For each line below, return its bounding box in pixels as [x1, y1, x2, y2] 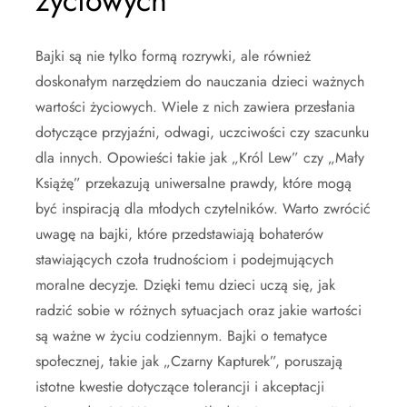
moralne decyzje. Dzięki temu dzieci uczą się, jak [35, 273, 335, 295]
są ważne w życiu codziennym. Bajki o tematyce [35, 324, 327, 346]
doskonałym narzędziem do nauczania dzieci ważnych [35, 70, 364, 92]
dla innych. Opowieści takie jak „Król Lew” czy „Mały [35, 146, 364, 168]
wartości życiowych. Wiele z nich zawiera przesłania [35, 95, 355, 117]
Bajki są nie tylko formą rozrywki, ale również [35, 45, 311, 66]
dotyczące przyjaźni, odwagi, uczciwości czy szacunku [35, 121, 369, 143]
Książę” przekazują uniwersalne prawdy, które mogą [35, 172, 352, 194]
